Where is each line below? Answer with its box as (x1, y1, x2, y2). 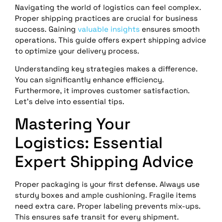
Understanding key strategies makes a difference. (15, 64, 198, 74)
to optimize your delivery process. (15, 46, 139, 55)
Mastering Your (15, 113, 130, 134)
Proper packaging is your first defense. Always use (15, 179, 200, 189)
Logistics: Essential (15, 132, 163, 153)
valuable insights (78, 24, 140, 34)
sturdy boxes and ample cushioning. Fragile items (15, 190, 196, 200)
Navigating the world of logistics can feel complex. (15, 2, 201, 12)
